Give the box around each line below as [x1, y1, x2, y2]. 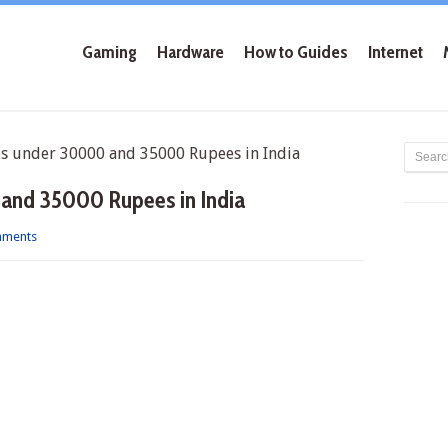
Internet [368, 41, 423, 63]
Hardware [157, 41, 224, 63]
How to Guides [244, 41, 348, 63]
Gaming [82, 41, 137, 63]
